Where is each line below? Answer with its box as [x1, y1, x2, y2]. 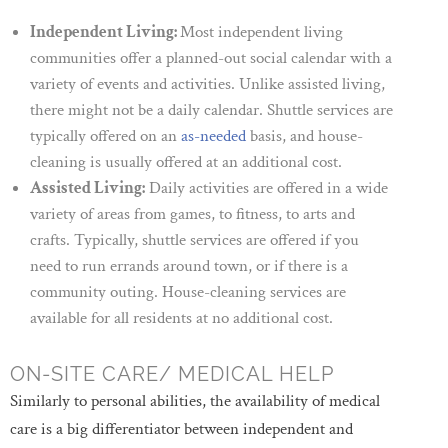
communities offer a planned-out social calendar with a [30, 47, 392, 69]
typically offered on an [30, 125, 181, 147]
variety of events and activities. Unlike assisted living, [30, 73, 385, 95]
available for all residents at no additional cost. [30, 307, 333, 329]
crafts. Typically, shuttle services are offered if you [30, 229, 359, 251]
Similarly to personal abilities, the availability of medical [10, 390, 380, 412]
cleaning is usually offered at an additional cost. [30, 151, 342, 173]
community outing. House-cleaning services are [30, 281, 346, 303]
